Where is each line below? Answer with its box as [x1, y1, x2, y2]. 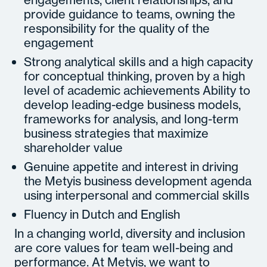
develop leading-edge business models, [24, 97, 241, 112]
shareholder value [24, 140, 123, 155]
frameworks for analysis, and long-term [24, 111, 238, 126]
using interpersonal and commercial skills [24, 188, 249, 203]
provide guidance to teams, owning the [24, 7, 235, 21]
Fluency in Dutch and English [24, 207, 180, 222]
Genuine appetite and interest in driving [24, 159, 238, 174]
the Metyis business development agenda [24, 173, 252, 188]
